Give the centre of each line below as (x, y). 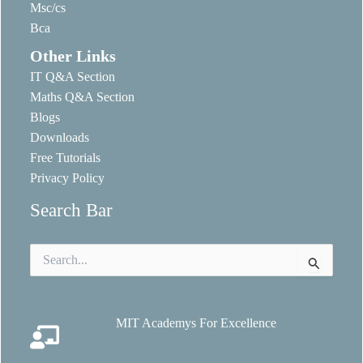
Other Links (73, 56)
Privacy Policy (67, 178)
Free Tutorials (65, 158)
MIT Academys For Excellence (196, 322)
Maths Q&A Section (82, 97)
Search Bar (71, 210)
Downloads (60, 138)
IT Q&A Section (73, 77)
